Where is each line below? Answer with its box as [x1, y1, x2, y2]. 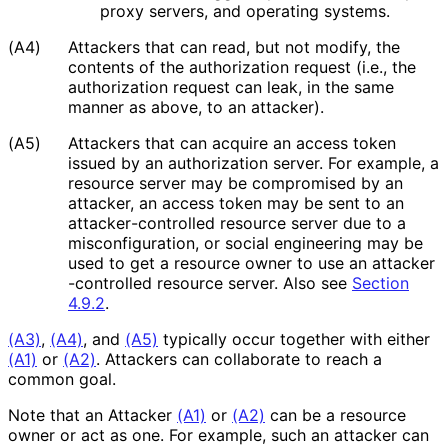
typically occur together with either [158, 328, 430, 349]
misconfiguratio [68, 232, 186, 253]
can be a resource [265, 404, 406, 425]
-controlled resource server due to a [131, 212, 406, 233]
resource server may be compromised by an [68, 172, 403, 193]
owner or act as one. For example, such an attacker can [8, 424, 429, 445]
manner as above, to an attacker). [68, 96, 323, 117]
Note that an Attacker [8, 404, 177, 425]
